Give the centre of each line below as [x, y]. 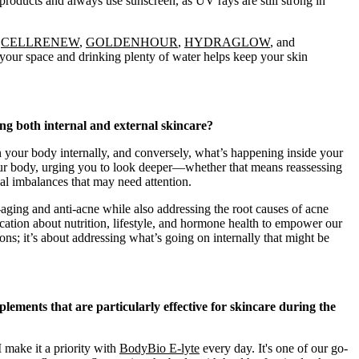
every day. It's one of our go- [274, 349]
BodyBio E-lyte [159, 349]
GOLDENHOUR [132, 42]
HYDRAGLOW [227, 42]
